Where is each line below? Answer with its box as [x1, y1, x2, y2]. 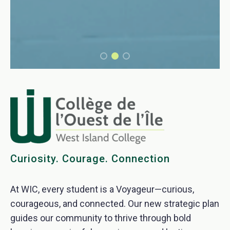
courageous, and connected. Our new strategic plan [10, 198, 219, 209]
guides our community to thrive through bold [10, 212, 191, 223]
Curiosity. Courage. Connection [10, 152, 170, 165]
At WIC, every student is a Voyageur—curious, [10, 183, 194, 195]
